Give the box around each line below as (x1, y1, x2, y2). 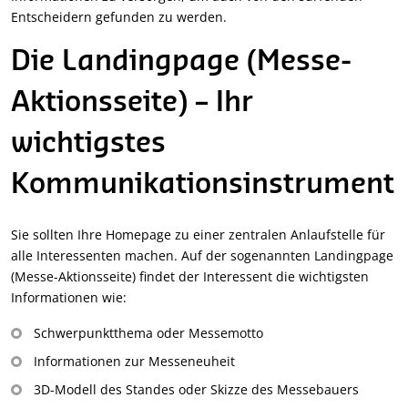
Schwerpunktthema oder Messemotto (34, 324, 263, 342)
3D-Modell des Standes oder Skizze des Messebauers (34, 381, 359, 399)
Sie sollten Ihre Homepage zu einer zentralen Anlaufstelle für (11, 226, 385, 244)
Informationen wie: (11, 289, 127, 307)
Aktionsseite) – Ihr (11, 89, 253, 117)
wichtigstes (11, 130, 166, 158)
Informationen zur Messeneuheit (34, 352, 235, 371)
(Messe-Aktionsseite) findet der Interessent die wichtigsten (11, 268, 369, 286)
